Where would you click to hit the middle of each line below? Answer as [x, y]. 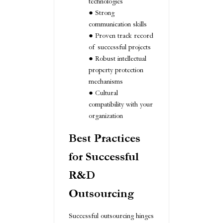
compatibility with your [121, 105]
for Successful [104, 156]
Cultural [107, 93]
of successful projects [120, 47]
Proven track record [124, 36]
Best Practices [105, 138]
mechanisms [106, 82]
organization [106, 116]
